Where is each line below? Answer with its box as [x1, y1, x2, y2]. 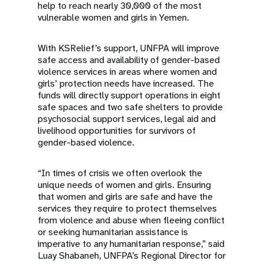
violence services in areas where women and [38, 65, 217, 78]
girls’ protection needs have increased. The [38, 77, 214, 90]
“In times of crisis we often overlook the [38, 167, 202, 180]
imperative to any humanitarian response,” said [38, 237, 225, 250]
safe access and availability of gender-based [38, 54, 220, 67]
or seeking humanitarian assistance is [38, 226, 188, 239]
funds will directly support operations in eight [38, 89, 220, 102]
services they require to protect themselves [38, 202, 217, 215]
